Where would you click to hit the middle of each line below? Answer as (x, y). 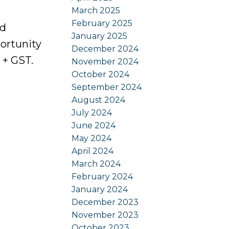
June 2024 (94, 125)
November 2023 (105, 215)
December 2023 (105, 202)
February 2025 (102, 23)
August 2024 (99, 100)
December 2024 (105, 49)
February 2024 (102, 176)
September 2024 (107, 87)
